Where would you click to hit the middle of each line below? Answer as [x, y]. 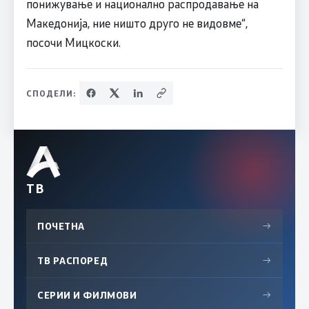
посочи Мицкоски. [73, 42]
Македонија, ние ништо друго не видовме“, [137, 23]
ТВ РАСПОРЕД [73, 261]
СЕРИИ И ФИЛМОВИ [87, 295]
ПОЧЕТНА [61, 226]
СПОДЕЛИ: [51, 93]
